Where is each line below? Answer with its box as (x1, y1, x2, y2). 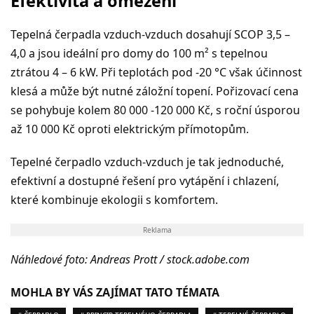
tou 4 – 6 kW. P (32, 64, 108, 80)
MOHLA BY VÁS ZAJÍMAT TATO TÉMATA (11, 284, 219, 300)
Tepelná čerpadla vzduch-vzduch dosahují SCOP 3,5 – (11, 26, 290, 42)
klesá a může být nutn (11, 83, 127, 99)
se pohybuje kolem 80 (11, 102, 129, 118)
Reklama (142, 224, 172, 235)
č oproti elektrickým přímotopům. (69, 121, 249, 137)
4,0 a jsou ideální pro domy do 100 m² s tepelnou (11, 45, 268, 61)
